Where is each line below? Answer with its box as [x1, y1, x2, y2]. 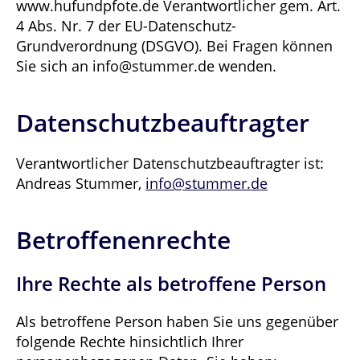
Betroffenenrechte [16, 223, 231, 256]
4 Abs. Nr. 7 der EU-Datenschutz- [16, 16, 236, 35]
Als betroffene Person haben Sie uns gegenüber [16, 312, 338, 331]
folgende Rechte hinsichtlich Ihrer [16, 332, 243, 351]
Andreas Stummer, [16, 174, 145, 193]
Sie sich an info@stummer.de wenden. [16, 56, 276, 76]
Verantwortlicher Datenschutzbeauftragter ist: [16, 153, 324, 173]
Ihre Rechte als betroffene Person [16, 270, 326, 297]
